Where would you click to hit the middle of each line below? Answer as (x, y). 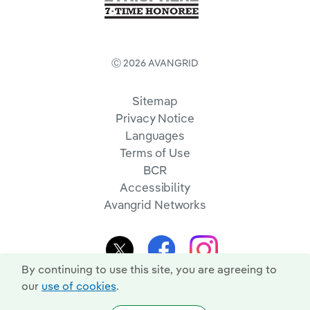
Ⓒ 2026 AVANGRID (155, 63)
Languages (155, 135)
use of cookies (79, 286)
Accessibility (155, 187)
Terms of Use (155, 153)
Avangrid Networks (155, 204)
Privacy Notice (155, 118)
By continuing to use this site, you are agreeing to (149, 269)
